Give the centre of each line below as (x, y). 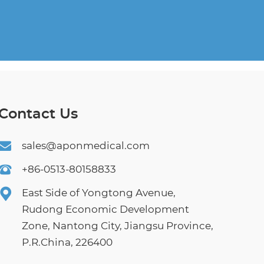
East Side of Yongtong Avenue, (99, 193)
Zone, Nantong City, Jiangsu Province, (118, 226)
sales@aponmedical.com (86, 146)
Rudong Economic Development (106, 209)
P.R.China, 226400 (67, 242)
